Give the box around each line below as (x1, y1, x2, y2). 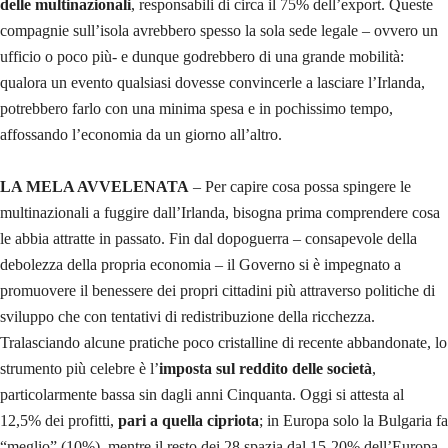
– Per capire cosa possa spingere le (189, 177, 411, 195)
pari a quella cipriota (118, 411, 259, 429)
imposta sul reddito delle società (159, 359, 372, 377)
